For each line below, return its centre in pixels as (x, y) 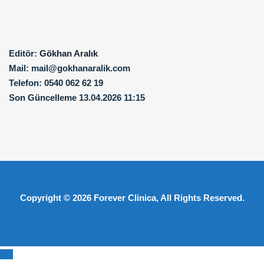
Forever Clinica (125, 197)
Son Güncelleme (43, 97)
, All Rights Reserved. (200, 197)
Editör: (23, 53)
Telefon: (25, 82)
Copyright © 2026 (57, 197)
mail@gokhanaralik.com (80, 68)
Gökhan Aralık (69, 53)
